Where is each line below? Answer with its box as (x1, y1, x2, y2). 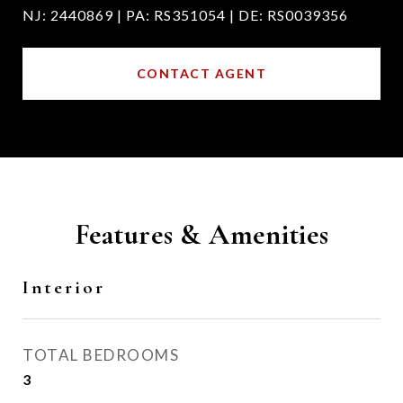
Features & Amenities (74, 217, 329, 252)
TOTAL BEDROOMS (22, 345, 179, 364)
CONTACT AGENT (136, 66, 267, 81)
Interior (22, 276, 105, 299)
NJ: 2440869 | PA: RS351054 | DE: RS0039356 (22, 6, 348, 23)
